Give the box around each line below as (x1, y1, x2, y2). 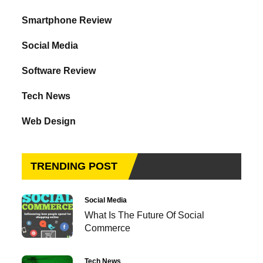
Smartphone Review (22, 15, 112, 25)
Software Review (22, 65, 96, 76)
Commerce (85, 222, 131, 233)
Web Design (22, 116, 76, 126)
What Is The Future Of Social (85, 210, 205, 220)
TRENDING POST (31, 160, 118, 172)
